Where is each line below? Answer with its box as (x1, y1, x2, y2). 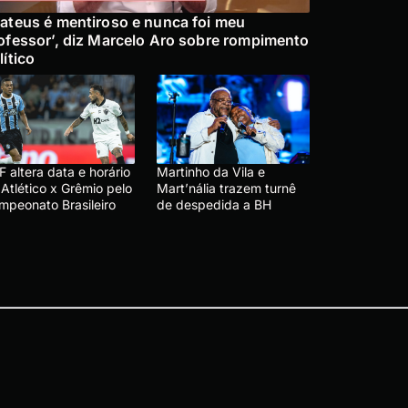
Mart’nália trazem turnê (157, 179, 296, 196)
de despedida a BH (157, 196, 271, 212)
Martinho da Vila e (157, 163, 265, 179)
